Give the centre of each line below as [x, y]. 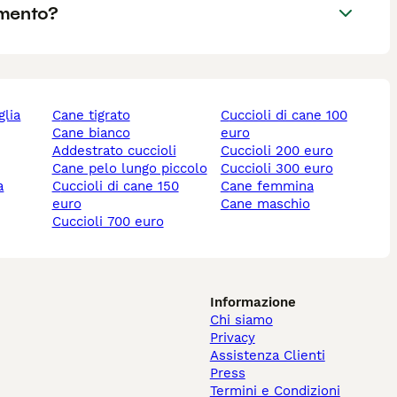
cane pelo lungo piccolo [134, 169]
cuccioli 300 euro [281, 169]
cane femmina [271, 187]
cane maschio [269, 204]
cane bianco [95, 133]
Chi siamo [241, 320]
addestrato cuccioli [118, 151]
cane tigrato [95, 116]
